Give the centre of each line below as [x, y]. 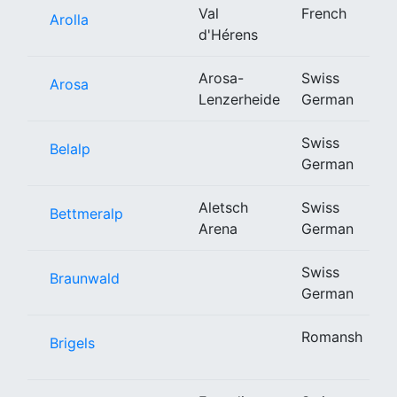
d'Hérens [228, 34]
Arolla [69, 19]
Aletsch [223, 207]
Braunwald [85, 278]
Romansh [332, 336]
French [324, 13]
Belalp [70, 148]
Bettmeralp [86, 213]
